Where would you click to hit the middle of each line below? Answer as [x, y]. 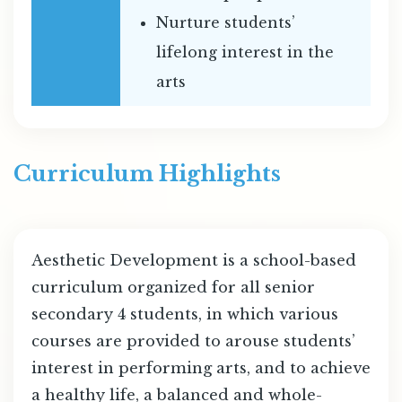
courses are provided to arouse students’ [193, 341]
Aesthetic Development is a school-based [194, 261]
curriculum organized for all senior [173, 288]
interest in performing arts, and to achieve [201, 368]
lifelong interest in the [245, 52]
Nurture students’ [226, 23]
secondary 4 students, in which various [185, 315]
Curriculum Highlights [147, 174]
